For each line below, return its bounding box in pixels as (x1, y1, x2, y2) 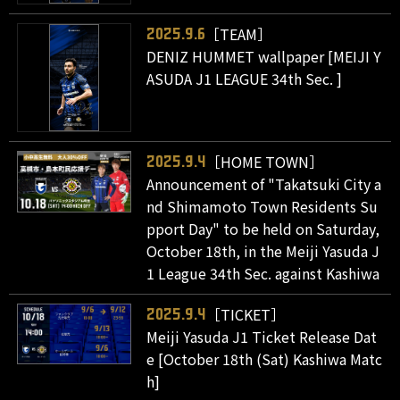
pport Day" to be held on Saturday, (146, 218, 380, 240)
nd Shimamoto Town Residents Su (146, 196, 379, 218)
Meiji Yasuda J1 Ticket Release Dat (146, 326, 378, 348)
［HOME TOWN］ (206, 151, 324, 173)
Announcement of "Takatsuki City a (146, 173, 382, 196)
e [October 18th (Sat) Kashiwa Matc (146, 348, 383, 371)
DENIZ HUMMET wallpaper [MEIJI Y (146, 46, 382, 68)
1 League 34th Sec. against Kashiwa (146, 262, 380, 285)
